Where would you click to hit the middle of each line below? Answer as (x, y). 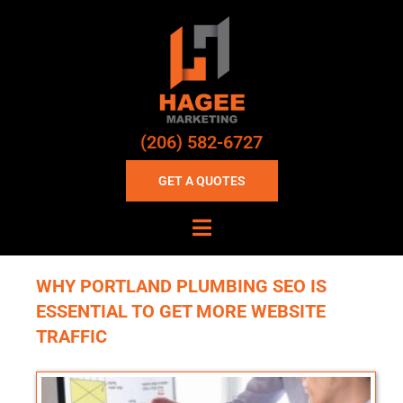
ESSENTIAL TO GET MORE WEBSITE (181, 311)
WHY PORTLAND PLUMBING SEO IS (181, 286)
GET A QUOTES (201, 180)
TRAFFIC (72, 336)
